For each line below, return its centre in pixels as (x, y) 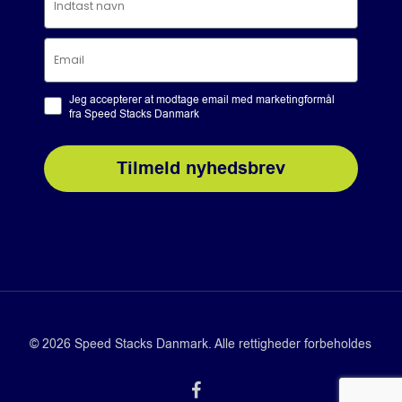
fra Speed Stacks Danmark (134, 114)
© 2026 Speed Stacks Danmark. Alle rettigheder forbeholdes (201, 344)
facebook (217, 389)
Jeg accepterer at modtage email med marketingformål (201, 100)
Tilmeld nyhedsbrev (201, 169)
